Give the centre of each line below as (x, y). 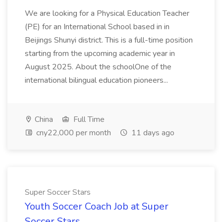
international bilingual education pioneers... (97, 80)
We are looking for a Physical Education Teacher (107, 13)
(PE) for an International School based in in (97, 27)
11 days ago (152, 133)
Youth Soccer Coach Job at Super (97, 206)
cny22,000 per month (73, 133)
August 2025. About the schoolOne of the (98, 67)
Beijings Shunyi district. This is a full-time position (109, 40)
